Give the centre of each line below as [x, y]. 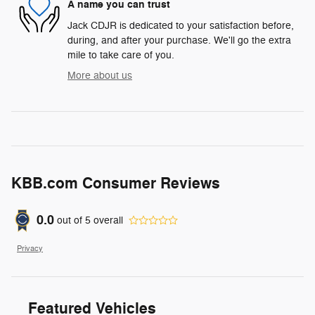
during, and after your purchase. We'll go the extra [179, 40]
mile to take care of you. [121, 55]
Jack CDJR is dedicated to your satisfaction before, [181, 25]
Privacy [30, 248]
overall [107, 221]
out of [71, 221]
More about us [100, 75]
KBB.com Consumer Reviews [116, 183]
